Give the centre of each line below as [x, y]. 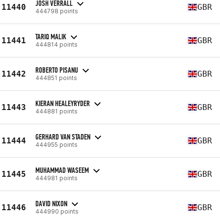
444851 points [56, 78]
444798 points [57, 11]
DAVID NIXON [51, 203]
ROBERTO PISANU [57, 70]
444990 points [57, 211]
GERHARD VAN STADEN [63, 137]
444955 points [56, 144]
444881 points [56, 111]
